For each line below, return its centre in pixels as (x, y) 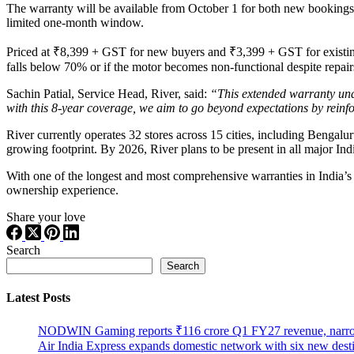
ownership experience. (62, 190)
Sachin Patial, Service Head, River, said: (108, 93)
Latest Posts (38, 298)
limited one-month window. (75, 22)
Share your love (46, 217)
